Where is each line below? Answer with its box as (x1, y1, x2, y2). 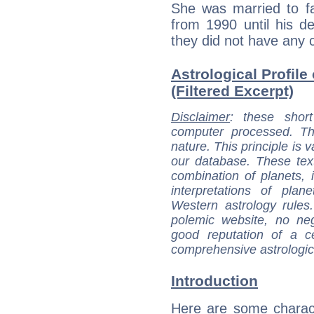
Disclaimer (171, 109, 230, 124)
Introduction (171, 273, 258, 289)
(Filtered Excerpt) (171, 82, 294, 99)
